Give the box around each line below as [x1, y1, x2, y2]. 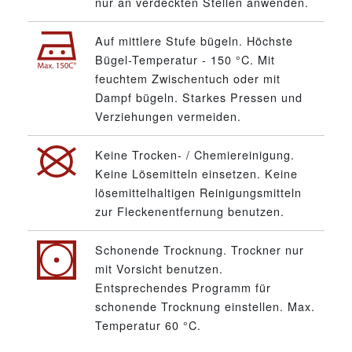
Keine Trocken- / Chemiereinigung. [95, 145, 295, 163]
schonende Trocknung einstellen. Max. [95, 297, 315, 314]
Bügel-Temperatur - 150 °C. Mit [95, 50, 275, 68]
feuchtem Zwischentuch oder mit [95, 69, 280, 86]
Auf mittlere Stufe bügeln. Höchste [95, 31, 293, 49]
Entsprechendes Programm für [95, 278, 271, 295]
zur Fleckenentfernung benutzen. [95, 202, 284, 219]
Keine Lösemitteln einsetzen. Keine [95, 164, 298, 181]
